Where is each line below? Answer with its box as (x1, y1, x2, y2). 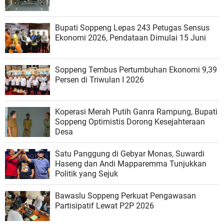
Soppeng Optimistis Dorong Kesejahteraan (55, 116, 205, 126)
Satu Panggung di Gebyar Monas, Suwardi (55, 148, 204, 158)
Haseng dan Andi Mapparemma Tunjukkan (55, 158, 206, 168)
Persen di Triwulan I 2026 (55, 74, 144, 84)
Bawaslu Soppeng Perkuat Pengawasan (55, 190, 196, 200)
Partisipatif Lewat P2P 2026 (55, 200, 154, 210)
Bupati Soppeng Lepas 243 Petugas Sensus (55, 22, 209, 32)
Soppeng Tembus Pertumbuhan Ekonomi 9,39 (55, 64, 217, 74)
